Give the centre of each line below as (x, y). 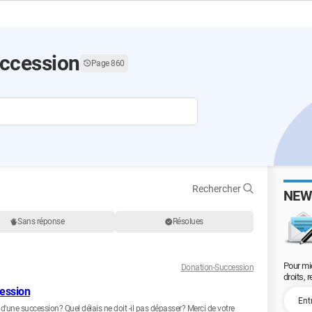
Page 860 (108, 63)
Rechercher (218, 188)
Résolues (188, 221)
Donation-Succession (217, 267)
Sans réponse (41, 221)
